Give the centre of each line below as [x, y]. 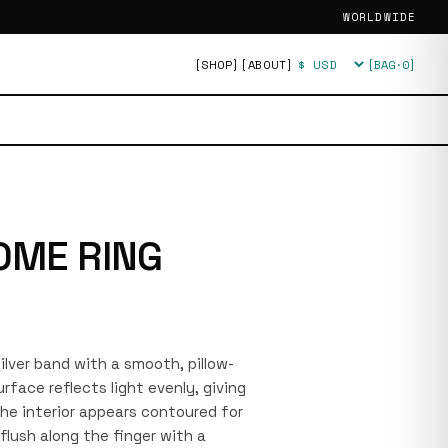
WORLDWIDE [379, 17]
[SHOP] [216, 64]
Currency [325, 72]
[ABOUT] [266, 64]
